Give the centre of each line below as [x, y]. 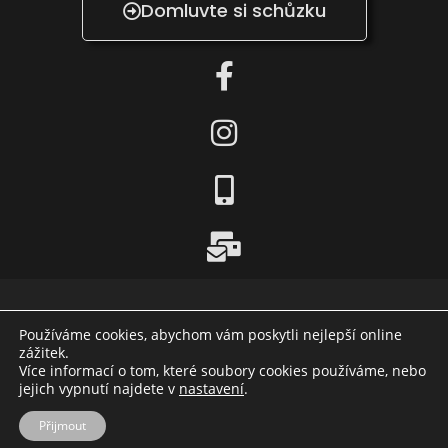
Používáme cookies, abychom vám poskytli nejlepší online [210, 334]
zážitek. [44, 352]
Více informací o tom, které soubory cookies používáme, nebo [222, 370]
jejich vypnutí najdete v [99, 388]
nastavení [211, 388]
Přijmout [62, 425]
